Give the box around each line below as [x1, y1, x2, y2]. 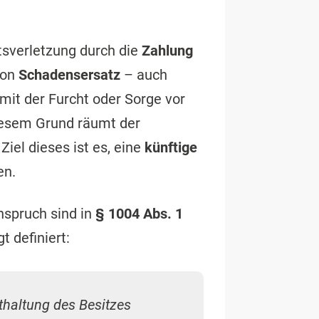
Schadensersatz [19, 66, 121, 83]
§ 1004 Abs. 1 [95, 205, 184, 222]
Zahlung [142, 42, 194, 59]
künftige [145, 139, 198, 156]
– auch [120, 66, 168, 83]
